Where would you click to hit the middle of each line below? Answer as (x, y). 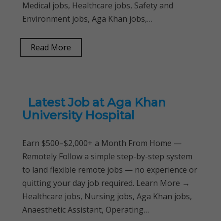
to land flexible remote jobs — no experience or (110, 170)
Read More (51, 47)
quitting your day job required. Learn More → (106, 183)
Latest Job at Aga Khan (95, 102)
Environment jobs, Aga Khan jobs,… (87, 19)
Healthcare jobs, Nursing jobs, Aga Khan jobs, (107, 196)
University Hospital (78, 115)
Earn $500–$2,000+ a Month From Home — (102, 143)
